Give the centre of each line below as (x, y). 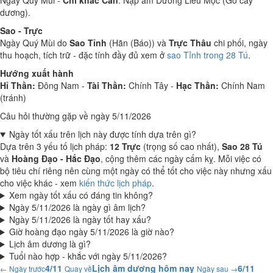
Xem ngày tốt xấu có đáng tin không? (81, 195)
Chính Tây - (151, 85)
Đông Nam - (61, 85)
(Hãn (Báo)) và (138, 43)
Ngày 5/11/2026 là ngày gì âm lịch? (77, 207)
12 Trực (125, 146)
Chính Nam (242, 85)
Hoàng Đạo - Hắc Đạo (56, 158)
